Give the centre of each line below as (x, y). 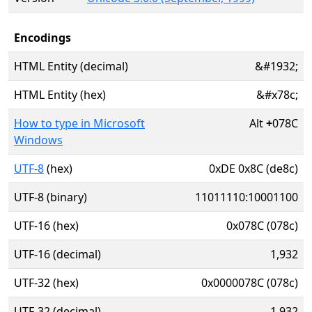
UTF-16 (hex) (46, 226)
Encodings (42, 38)
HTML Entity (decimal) (71, 66)
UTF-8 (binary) (50, 197)
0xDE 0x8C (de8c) (253, 169)
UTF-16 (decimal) (57, 254)
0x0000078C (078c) (250, 283)
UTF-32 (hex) (46, 283)
